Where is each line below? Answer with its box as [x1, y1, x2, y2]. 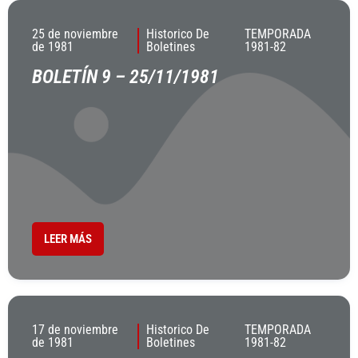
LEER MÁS [44, 232, 92, 246]
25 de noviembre [32, 26, 118, 42]
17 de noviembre [32, 322, 118, 337]
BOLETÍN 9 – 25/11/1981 [32, 66, 219, 88]
